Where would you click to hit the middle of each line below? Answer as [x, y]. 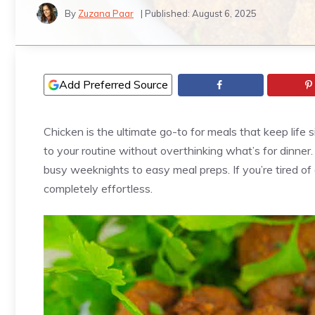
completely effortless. [98, 189]
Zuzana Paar [106, 13]
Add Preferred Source [114, 84]
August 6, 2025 [224, 13]
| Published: [166, 13]
